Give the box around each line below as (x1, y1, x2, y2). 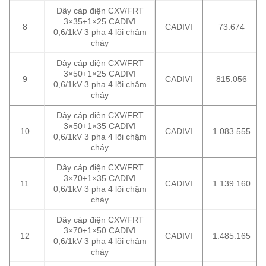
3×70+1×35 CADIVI (64, 173, 136, 183)
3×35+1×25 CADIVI (64, 17, 136, 27)
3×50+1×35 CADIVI (64, 121, 136, 131)
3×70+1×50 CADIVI (64, 226, 136, 236)
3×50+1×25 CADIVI (64, 69, 136, 79)
